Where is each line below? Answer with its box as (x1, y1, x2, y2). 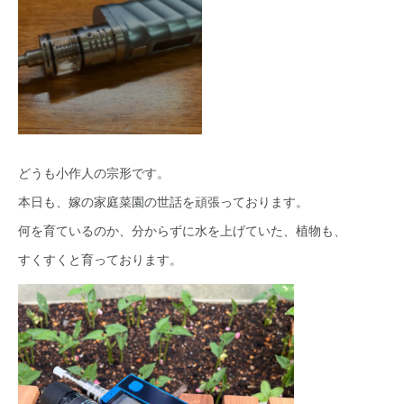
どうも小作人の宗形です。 (18, 163, 170, 181)
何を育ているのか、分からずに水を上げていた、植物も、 (18, 221, 346, 239)
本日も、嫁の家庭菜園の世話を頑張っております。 (18, 192, 308, 210)
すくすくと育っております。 (18, 250, 182, 268)
